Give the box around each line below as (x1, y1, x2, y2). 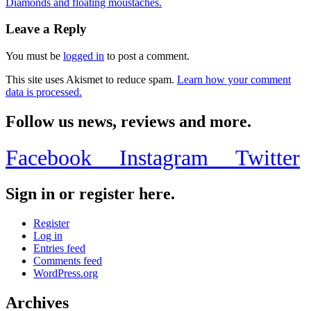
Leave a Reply (6, 22, 87, 37)
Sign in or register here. (6, 184, 175, 203)
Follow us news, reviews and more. (6, 112, 251, 131)
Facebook (6, 144, 119, 170)
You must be (6, 50, 63, 62)
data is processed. (6, 86, 82, 99)
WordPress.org (33, 267, 98, 279)
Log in (33, 229, 62, 242)
